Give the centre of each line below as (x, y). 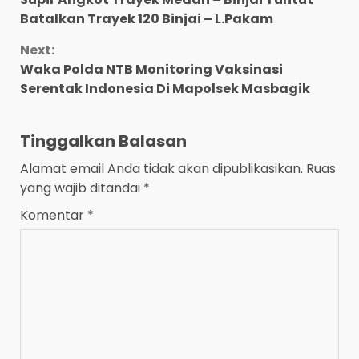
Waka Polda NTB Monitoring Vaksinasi (151, 70)
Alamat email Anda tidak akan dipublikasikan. (161, 169)
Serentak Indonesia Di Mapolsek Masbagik (165, 89)
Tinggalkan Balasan (103, 141)
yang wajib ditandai (82, 188)
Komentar (54, 216)
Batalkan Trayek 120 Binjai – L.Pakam (147, 19)
